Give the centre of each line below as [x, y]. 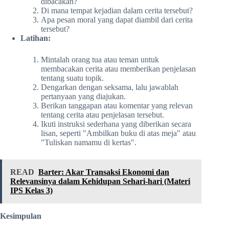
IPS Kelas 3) [31, 190]
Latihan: [36, 38]
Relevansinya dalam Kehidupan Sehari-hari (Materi [100, 181]
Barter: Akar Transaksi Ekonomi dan [104, 172]
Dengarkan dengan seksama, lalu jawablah [110, 87]
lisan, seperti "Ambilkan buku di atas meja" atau [118, 133]
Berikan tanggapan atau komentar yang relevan [117, 105]
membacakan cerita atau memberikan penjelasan [118, 68]
